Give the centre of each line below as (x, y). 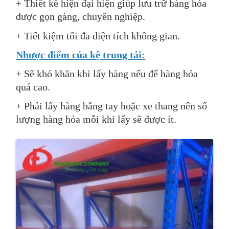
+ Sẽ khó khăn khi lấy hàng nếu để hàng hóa (107, 73)
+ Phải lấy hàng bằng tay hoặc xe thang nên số (112, 106)
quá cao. (33, 87)
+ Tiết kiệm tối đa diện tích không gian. (98, 36)
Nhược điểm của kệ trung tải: (81, 54)
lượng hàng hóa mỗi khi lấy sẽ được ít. (96, 119)
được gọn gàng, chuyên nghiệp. (81, 17)
